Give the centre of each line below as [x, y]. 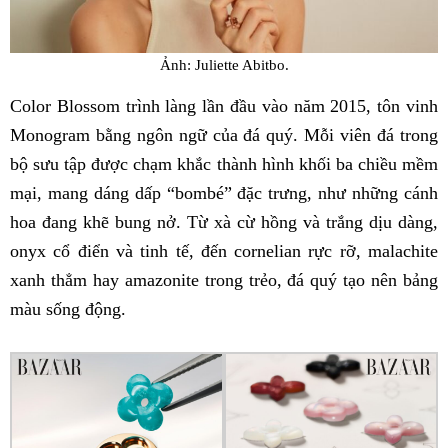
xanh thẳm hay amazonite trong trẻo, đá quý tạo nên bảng [224, 280]
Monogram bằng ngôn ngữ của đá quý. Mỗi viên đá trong [224, 135]
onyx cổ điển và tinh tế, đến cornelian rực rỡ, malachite [224, 251]
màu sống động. [68, 309]
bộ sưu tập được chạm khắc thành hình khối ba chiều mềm [224, 164]
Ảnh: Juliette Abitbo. [224, 65]
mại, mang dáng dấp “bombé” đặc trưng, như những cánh [224, 193]
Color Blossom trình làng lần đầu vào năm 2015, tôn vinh [224, 106]
